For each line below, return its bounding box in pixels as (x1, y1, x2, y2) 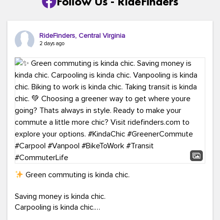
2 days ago (39, 40, 64, 47)
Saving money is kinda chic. (15, 192, 106, 201)
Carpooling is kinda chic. (15, 202, 95, 212)
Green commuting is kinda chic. (24, 170, 132, 180)
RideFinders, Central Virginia (39, 31, 125, 40)
